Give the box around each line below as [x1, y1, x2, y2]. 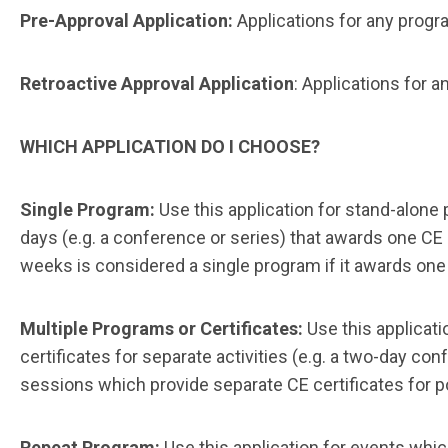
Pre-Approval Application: [20, 10, 233, 32]
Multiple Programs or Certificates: [20, 318, 307, 340]
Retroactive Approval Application [20, 73, 294, 95]
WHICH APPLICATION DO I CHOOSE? [20, 136, 320, 158]
